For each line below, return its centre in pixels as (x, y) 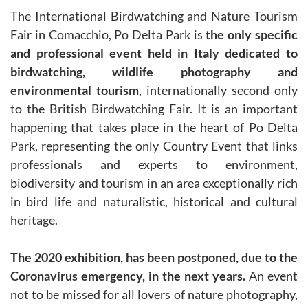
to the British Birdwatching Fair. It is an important (154, 109)
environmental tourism (75, 90)
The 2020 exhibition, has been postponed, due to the (154, 257)
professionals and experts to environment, (154, 164)
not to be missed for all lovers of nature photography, (154, 294)
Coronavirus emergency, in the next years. (128, 276)
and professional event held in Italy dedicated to (154, 53)
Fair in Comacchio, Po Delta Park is (108, 34)
